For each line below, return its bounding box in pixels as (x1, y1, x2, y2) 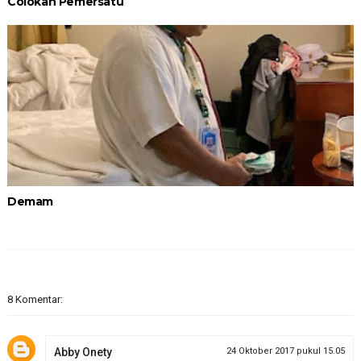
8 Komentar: (6, 293, 63, 305)
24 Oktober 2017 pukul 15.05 (226, 346, 346, 356)
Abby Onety (53, 346, 112, 359)
